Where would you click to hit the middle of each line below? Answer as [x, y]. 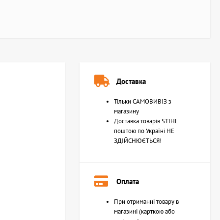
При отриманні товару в [146, 202]
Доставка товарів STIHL [146, 121]
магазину [126, 111]
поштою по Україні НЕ [144, 131]
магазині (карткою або [144, 211]
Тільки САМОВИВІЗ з [143, 101]
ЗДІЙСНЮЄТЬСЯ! [138, 141]
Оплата [128, 181]
